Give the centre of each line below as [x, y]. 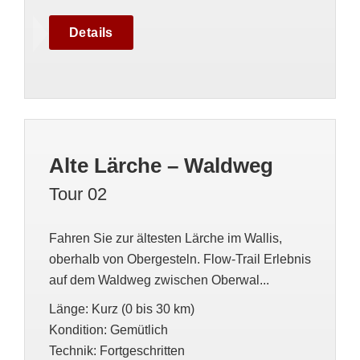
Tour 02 [78, 194]
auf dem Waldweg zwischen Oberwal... [159, 280]
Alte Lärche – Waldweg [161, 166]
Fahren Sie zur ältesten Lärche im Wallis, [166, 238]
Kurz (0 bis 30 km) [143, 309]
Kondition [76, 330]
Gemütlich [139, 330]
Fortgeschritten [142, 351]
